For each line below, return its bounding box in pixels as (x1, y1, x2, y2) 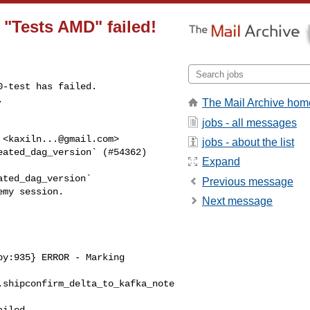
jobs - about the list (202, 136, 294, 148)
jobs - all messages (202, 116, 297, 129)
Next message (202, 195, 273, 208)
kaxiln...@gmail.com (8, 133, 113, 145)
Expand (202, 156, 240, 168)
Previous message (202, 175, 293, 188)
